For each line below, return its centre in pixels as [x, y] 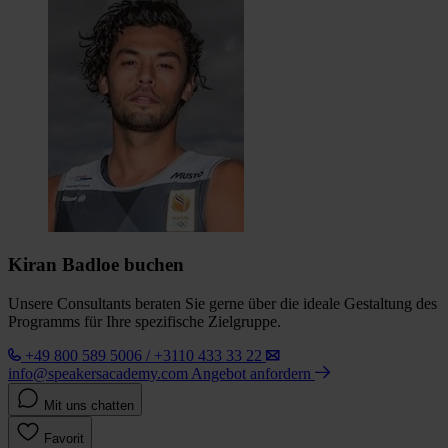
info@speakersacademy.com [98, 374]
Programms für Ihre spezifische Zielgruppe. [144, 322]
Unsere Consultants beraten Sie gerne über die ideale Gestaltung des [222, 304]
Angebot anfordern [253, 374]
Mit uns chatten [89, 406]
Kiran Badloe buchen [96, 265]
